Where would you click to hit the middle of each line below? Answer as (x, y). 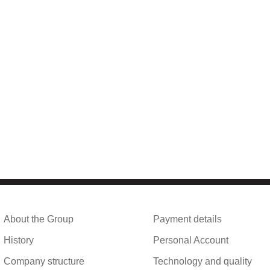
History (18, 240)
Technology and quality (202, 261)
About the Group (38, 219)
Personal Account (191, 240)
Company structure (44, 261)
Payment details (187, 219)
